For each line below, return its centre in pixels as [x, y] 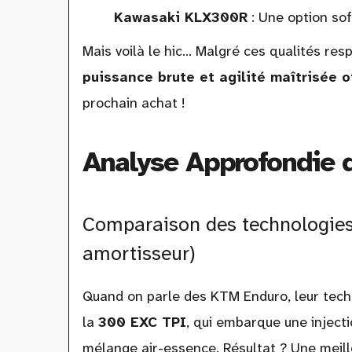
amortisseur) [139, 253]
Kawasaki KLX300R [180, 18]
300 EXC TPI [142, 322]
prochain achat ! [134, 103]
